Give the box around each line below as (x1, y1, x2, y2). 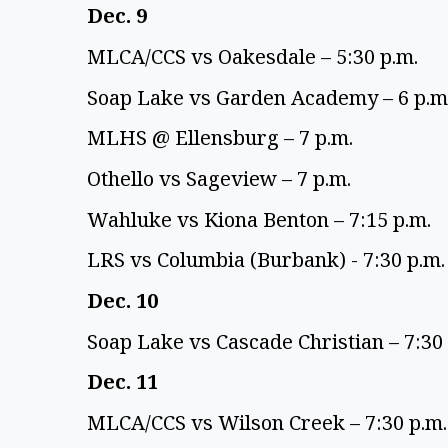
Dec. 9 (87, 2, 152, 30)
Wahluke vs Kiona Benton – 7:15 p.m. (87, 205, 436, 233)
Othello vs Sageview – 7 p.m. (87, 164, 356, 192)
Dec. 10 (87, 286, 163, 314)
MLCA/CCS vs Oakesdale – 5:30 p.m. (87, 42, 423, 70)
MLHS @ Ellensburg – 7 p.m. (87, 124, 358, 152)
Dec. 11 (87, 368, 163, 396)
